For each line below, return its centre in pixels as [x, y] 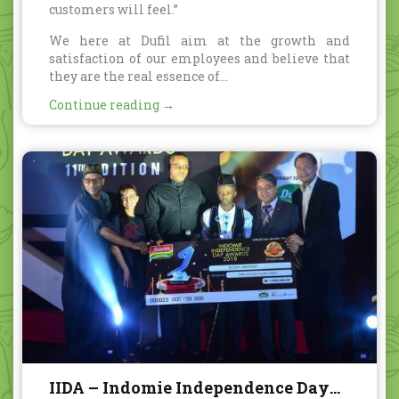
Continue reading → [112, 105]
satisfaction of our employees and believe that [199, 59]
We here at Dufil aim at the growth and [199, 41]
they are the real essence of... [138, 77]
